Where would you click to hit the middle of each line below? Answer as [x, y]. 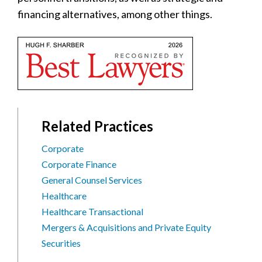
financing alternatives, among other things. [115, 14]
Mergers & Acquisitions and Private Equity [126, 227]
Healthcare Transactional [92, 211]
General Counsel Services [92, 180]
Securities [61, 243]
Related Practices [97, 126]
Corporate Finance [79, 164]
